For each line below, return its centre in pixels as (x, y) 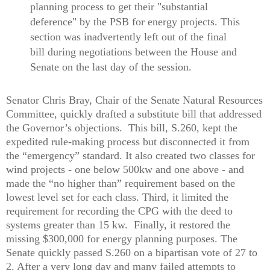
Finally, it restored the (182, 225)
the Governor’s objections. (64, 128)
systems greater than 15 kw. (68, 225)
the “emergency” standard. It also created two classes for (130, 156)
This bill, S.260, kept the (183, 128)
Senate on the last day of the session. (111, 67)
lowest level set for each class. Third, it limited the (117, 197)
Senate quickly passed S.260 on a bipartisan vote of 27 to (132, 253)
